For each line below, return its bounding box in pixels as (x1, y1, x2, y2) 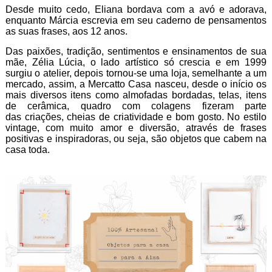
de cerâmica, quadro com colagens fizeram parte (5, 101, 267, 112)
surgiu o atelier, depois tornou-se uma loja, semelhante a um (5, 68, 267, 79)
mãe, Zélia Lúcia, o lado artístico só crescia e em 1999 (5, 57, 267, 68)
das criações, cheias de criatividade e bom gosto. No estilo (5, 112, 267, 123)
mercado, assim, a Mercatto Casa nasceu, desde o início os (5, 79, 267, 90)
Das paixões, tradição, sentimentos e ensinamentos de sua (5, 46, 267, 57)
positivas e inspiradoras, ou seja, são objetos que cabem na (5, 134, 267, 144)
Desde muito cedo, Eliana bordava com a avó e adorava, (5, 4, 267, 15)
